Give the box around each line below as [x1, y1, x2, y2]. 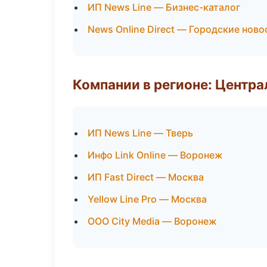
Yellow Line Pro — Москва [88, 193, 207, 205]
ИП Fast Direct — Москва [88, 171, 204, 183]
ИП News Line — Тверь [88, 127, 193, 139]
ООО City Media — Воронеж [88, 215, 217, 227]
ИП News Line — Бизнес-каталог [88, 1, 240, 13]
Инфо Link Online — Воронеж [88, 149, 223, 161]
